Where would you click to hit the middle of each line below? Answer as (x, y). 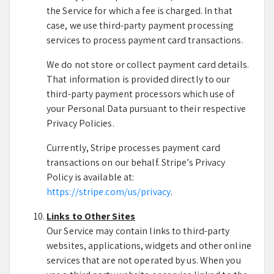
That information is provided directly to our (139, 79)
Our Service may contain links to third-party (138, 231)
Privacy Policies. (80, 123)
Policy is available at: (91, 177)
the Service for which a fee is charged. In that (139, 11)
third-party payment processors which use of (141, 94)
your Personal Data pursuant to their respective (146, 109)
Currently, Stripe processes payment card (134, 148)
